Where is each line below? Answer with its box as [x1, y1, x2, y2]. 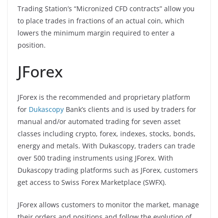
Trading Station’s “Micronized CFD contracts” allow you [18, 3, 195, 13]
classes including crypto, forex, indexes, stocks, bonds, [18, 128, 196, 138]
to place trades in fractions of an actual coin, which [18, 16, 184, 25]
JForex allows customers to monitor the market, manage [18, 200, 199, 209]
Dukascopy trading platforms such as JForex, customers [18, 165, 198, 175]
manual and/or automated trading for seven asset [18, 116, 181, 126]
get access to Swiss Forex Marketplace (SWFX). [18, 177, 166, 187]
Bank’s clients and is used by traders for [64, 104, 196, 114]
